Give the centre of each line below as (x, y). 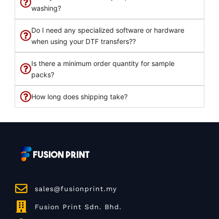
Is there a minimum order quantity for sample (103, 63)
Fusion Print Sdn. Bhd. (78, 207)
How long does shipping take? (79, 96)
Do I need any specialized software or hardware (108, 30)
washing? (46, 8)
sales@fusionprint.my (76, 188)
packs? (43, 74)
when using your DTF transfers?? (84, 41)
